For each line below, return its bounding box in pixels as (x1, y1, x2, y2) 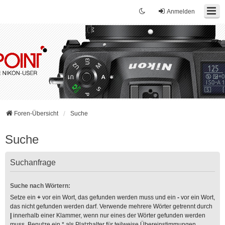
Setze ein (10, 194, 37, 201)
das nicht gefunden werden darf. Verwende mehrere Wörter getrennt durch (10, 203, 212, 210)
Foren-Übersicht (14, 110, 58, 117)
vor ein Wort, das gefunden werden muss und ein (41, 194, 177, 201)
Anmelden (167, 8, 195, 15)
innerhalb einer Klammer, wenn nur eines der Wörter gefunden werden (12, 212, 205, 219)
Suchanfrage (10, 158, 56, 167)
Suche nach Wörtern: (10, 182, 70, 189)
